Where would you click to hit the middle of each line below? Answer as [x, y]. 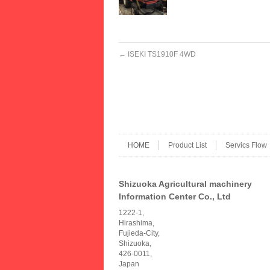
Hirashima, [137, 223]
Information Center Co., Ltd [175, 196]
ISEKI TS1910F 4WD [161, 54]
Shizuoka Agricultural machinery [185, 184]
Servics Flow [246, 145]
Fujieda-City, [139, 233]
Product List [187, 145]
